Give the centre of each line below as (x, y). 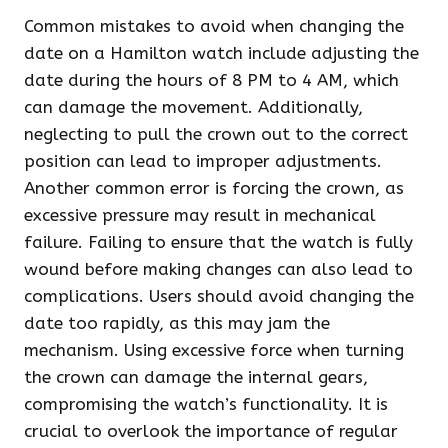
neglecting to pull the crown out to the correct (216, 134)
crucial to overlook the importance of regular (211, 431)
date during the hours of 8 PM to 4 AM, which (211, 80)
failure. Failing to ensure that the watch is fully (218, 242)
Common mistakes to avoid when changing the (214, 26)
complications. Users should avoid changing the (219, 296)
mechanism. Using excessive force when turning (214, 350)
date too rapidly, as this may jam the (177, 323)
